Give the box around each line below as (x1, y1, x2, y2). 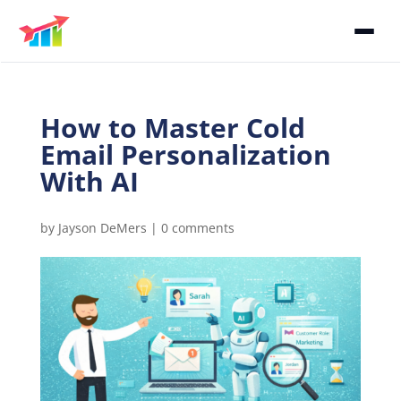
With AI (39, 163, 139, 200)
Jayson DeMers (57, 219, 147, 236)
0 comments (160, 219, 235, 236)
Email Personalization (39, 136, 331, 173)
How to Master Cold (39, 109, 305, 146)
